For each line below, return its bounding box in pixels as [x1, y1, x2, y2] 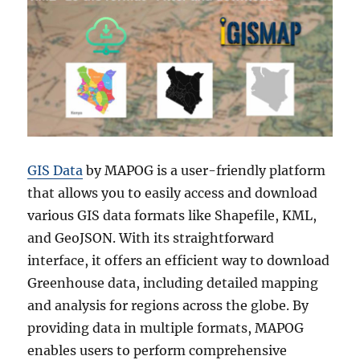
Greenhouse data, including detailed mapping [27, 275, 319, 292]
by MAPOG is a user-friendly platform [83, 162, 326, 179]
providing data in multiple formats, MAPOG [27, 320, 305, 337]
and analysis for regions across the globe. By [27, 297, 309, 314]
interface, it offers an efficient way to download [27, 252, 330, 269]
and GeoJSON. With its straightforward [27, 230, 275, 247]
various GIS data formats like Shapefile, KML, [27, 207, 317, 224]
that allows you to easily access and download [27, 185, 318, 202]
